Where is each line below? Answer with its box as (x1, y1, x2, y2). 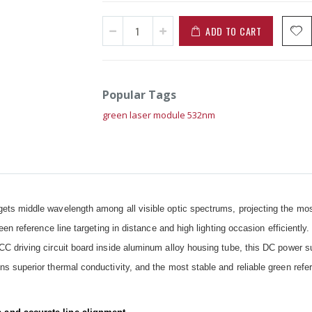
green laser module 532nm (102, 109, 215, 122)
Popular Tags (102, 87, 176, 103)
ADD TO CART (205, 23, 262, 38)
